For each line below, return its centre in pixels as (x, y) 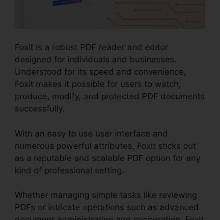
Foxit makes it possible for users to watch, (98, 84)
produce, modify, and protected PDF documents (110, 96)
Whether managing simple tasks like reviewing (106, 195)
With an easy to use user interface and (91, 133)
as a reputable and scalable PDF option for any (108, 158)
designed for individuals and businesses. (96, 60)
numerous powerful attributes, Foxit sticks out (105, 146)
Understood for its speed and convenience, (100, 72)
